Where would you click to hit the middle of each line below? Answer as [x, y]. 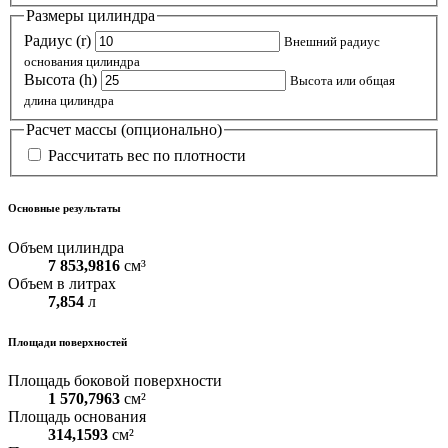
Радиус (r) [57, 40]
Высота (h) [60, 79]
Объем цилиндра [66, 247]
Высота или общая [342, 80]
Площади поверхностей [67, 341]
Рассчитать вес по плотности [145, 155]
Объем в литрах [62, 283]
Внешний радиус [332, 41]
